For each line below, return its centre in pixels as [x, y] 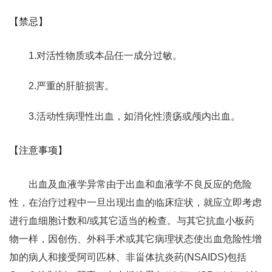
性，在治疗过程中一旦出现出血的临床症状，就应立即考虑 [135, 202]
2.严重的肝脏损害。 [71, 86]
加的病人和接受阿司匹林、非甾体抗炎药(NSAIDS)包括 [128, 257]
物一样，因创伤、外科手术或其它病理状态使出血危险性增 [135, 239]
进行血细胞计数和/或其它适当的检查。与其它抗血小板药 [132, 221]
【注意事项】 [38, 150]
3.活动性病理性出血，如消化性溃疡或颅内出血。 [134, 116]
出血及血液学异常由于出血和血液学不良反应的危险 [140, 184]
